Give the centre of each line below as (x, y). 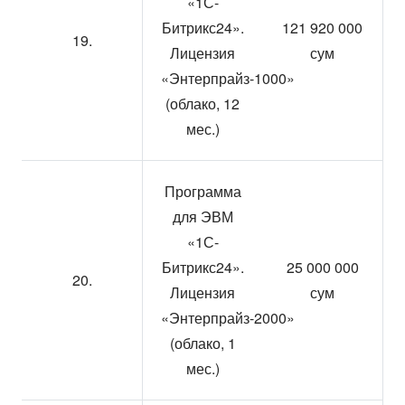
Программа (202, 191)
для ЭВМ (202, 217)
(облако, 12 (202, 104)
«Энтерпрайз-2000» (228, 318)
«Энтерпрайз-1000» (228, 78)
